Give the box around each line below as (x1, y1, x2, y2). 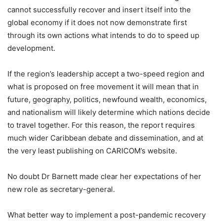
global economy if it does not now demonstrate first (7, 17, 187, 27)
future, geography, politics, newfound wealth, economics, (7, 94, 207, 104)
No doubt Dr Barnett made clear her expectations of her (7, 171, 201, 181)
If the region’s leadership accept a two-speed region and (7, 69, 204, 78)
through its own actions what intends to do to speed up (7, 30, 199, 40)
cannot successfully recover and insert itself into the (7, 4, 191, 14)
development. (7, 43, 55, 53)
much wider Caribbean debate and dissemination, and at (7, 133, 203, 143)
